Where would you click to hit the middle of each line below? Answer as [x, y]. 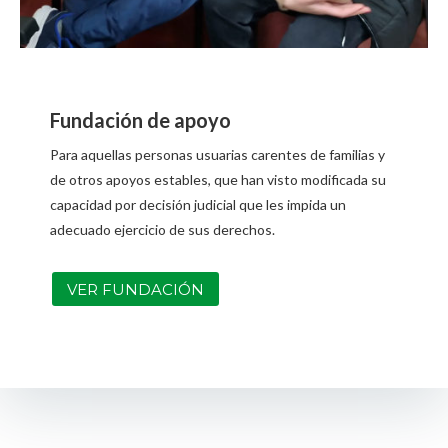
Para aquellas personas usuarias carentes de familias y [217, 155]
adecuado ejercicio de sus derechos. [162, 230]
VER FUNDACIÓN [135, 289]
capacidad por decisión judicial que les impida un [198, 205]
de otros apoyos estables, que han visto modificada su [218, 180]
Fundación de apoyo [140, 120]
